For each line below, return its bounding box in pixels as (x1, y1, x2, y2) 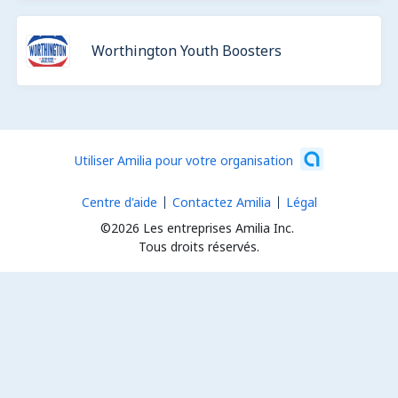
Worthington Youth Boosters (92, 41, 282, 60)
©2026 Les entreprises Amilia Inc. (100, 219, 294, 236)
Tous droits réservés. (139, 238, 259, 255)
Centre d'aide (81, 194, 157, 211)
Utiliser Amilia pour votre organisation (75, 151, 293, 169)
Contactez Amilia (171, 194, 271, 211)
